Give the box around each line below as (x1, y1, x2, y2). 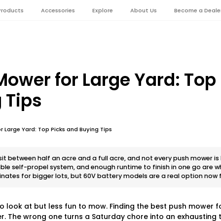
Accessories (40, 6, 75, 14)
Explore (92, 6, 113, 14)
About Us (130, 6, 157, 14)
